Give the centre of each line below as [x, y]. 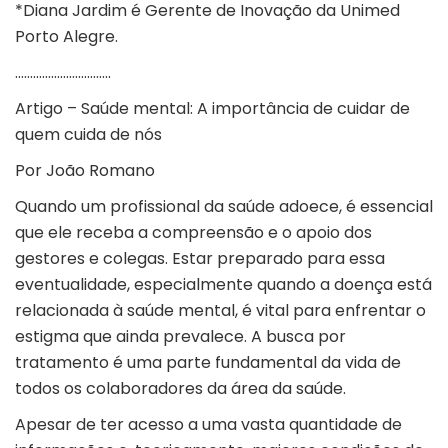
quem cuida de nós [88, 135]
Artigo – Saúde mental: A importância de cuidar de [212, 109]
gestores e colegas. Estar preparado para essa [200, 259]
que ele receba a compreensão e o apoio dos [193, 233]
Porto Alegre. [66, 37]
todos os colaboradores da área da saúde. [180, 389]
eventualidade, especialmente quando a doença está [223, 285]
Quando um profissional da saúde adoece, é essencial [224, 207]
